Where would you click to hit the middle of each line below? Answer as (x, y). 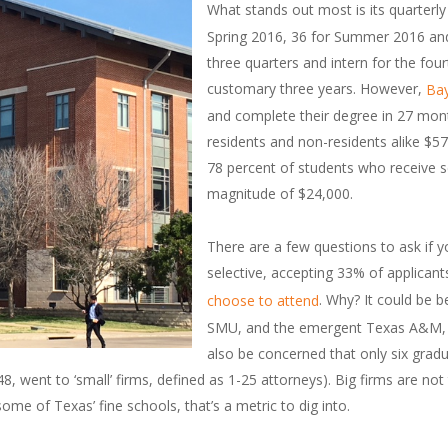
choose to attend (263, 301)
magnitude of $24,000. (280, 194)
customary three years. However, (316, 88)
